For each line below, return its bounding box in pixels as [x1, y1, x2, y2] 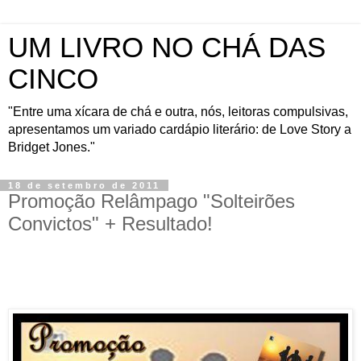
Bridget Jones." [8, 140, 95, 154]
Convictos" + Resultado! [8, 213, 213, 234]
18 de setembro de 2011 [8, 180, 160, 190]
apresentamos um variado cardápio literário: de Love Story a [8, 122, 351, 136]
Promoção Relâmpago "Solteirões [8, 190, 295, 212]
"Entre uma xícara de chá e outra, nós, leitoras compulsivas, [8, 105, 348, 118]
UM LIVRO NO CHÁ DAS [8, 32, 326, 63]
